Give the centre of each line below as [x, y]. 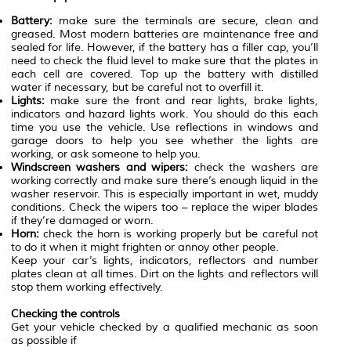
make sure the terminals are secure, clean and [185, 21]
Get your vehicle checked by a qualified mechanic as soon [165, 327]
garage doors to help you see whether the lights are [165, 141]
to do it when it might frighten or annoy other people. [145, 248]
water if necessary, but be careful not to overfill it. [138, 88]
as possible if [44, 341]
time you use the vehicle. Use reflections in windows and [165, 128]
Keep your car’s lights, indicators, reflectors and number [165, 261]
